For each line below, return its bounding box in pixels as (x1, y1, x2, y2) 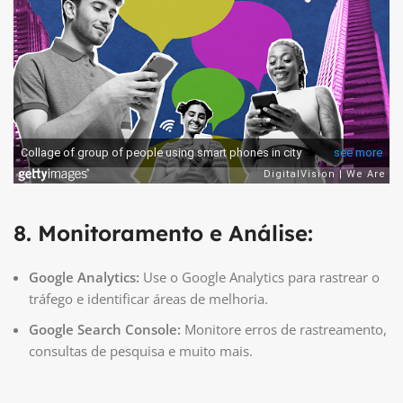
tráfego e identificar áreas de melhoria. (29, 290, 268, 309)
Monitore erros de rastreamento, (181, 320, 387, 339)
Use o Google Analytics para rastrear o (139, 268, 380, 287)
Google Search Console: (29, 320, 181, 339)
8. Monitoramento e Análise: (13, 219, 313, 247)
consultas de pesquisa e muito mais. (29, 342, 253, 361)
